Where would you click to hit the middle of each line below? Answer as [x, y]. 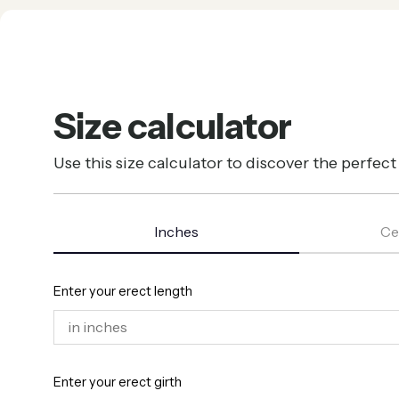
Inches [176, 231]
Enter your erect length [123, 291]
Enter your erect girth [118, 382]
